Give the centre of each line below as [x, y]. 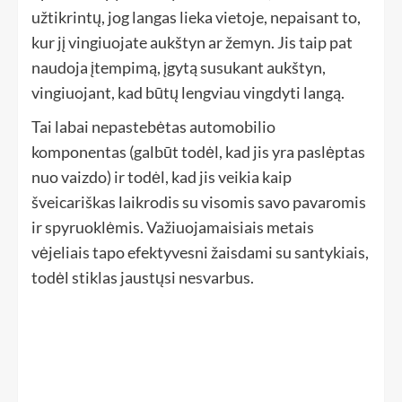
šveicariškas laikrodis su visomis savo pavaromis [199, 202]
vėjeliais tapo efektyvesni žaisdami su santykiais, [200, 253]
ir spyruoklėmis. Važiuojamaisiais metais [173, 227]
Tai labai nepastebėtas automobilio [153, 127]
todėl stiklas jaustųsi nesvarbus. [143, 278]
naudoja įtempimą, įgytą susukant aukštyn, [179, 68]
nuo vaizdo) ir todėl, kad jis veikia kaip [162, 177]
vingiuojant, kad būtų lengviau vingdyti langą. [188, 93]
